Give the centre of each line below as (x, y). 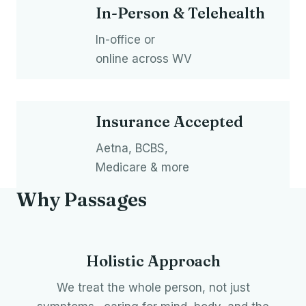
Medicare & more (142, 168)
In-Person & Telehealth (180, 13)
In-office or (125, 40)
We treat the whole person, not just (153, 288)
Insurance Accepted (169, 122)
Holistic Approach (153, 261)
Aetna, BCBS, (132, 149)
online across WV (144, 59)
